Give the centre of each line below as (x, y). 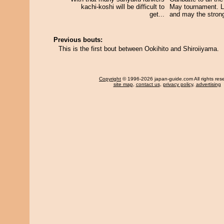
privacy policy (178, 84)
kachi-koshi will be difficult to (123, 7)
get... (157, 14)
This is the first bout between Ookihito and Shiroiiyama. (139, 49)
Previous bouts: (78, 40)
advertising (208, 84)
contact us (148, 84)
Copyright (110, 79)
